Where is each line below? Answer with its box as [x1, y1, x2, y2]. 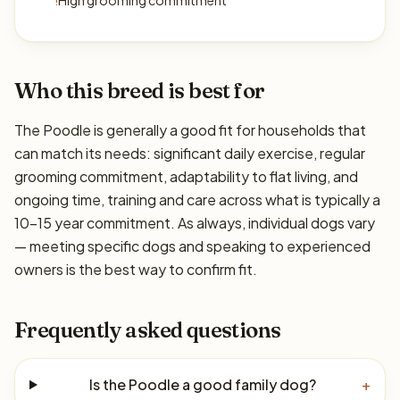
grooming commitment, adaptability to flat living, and [14, 167, 358, 186]
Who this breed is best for [14, 78, 265, 104]
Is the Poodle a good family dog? [89, 375, 317, 394]
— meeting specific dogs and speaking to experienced [14, 237, 371, 255]
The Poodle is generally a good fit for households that [14, 121, 366, 139]
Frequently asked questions [14, 317, 281, 343]
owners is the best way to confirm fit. [14, 260, 257, 279]
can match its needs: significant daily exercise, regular [14, 144, 365, 162]
